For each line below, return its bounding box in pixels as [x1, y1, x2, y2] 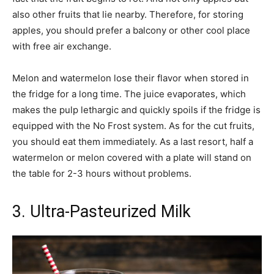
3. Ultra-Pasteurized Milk [12, 201, 191, 221]
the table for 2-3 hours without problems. [12, 167, 191, 179]
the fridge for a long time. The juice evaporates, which [12, 87, 246, 100]
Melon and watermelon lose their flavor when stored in [12, 72, 249, 84]
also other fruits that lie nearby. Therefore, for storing [12, 8, 243, 20]
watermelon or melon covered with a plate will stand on [12, 151, 251, 163]
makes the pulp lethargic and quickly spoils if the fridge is [12, 103, 261, 116]
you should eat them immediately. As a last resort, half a [12, 135, 253, 147]
